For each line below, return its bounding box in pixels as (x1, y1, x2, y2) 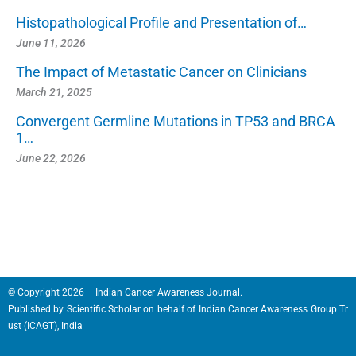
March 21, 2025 (16, 86, 92, 99)
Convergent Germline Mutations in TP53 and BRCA (16, 113, 335, 130)
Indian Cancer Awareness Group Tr (198, 304, 349, 315)
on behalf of (141, 304, 199, 315)
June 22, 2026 (16, 152, 86, 165)
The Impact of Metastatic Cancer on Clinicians (16, 64, 307, 81)
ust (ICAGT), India (8, 320, 83, 332)
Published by (8, 304, 67, 315)
